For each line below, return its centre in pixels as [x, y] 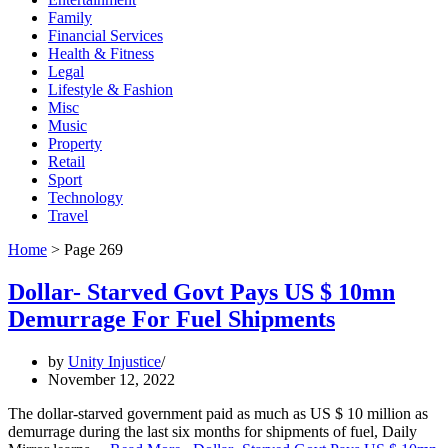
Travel [68, 215]
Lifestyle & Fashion [110, 89]
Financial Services [105, 35]
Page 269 [93, 249]
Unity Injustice [114, 361]
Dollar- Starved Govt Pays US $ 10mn [201, 291]
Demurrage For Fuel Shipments [171, 318]
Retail [66, 161]
